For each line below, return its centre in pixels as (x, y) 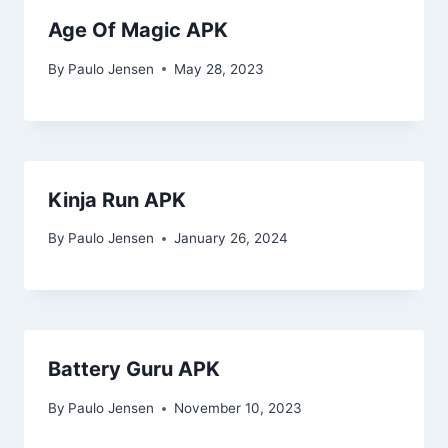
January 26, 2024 (231, 238)
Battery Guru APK (134, 369)
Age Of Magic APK (138, 30)
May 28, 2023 (219, 68)
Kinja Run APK (117, 199)
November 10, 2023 (238, 408)
